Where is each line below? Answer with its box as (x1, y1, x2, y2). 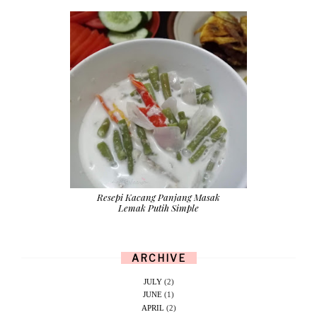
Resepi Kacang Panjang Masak (97, 191, 220, 204)
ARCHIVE (131, 252, 186, 265)
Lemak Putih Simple (118, 202, 199, 214)
